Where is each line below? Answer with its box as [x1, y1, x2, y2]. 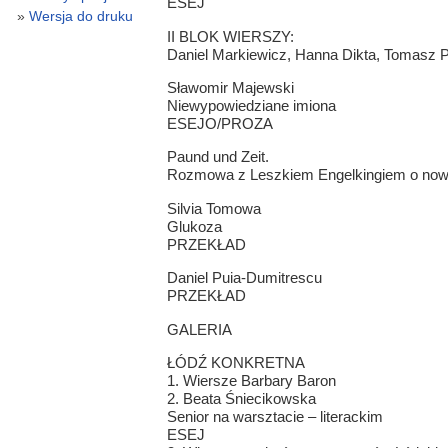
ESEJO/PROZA [166, 115, 273, 133]
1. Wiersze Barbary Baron [166, 371, 336, 389]
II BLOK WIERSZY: [166, 27, 294, 45]
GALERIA [166, 320, 232, 338]
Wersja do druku [28, 8, 133, 25]
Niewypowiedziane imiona [166, 97, 336, 115]
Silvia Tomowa [166, 199, 261, 217]
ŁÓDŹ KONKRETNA [166, 353, 305, 371]
